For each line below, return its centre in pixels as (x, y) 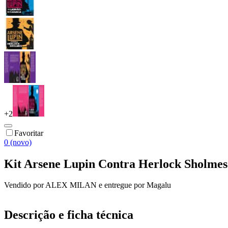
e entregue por (121, 185)
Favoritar (29, 133)
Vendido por (25, 185)
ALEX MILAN (71, 185)
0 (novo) (18, 142)
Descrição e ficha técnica (69, 215)
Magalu (159, 185)
